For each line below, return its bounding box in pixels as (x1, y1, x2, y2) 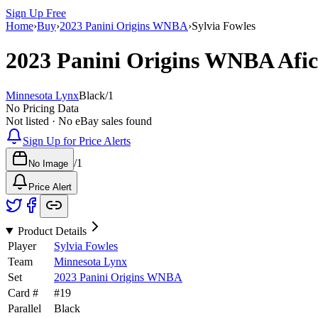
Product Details (17, 224, 87, 237)
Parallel (8, 302, 41, 314)
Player (8, 239, 36, 252)
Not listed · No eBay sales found (6, 114, 152, 127)
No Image (28, 158, 68, 169)
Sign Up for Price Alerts (23, 134, 131, 147)
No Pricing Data (6, 102, 79, 114)
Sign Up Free (6, 6, 66, 19)
